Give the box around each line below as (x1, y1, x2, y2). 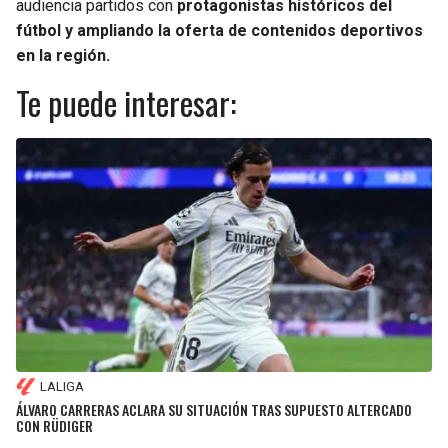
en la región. (16, 45, 110, 65)
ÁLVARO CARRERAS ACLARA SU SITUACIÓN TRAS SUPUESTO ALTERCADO (16, 398, 412, 420)
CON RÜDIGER (16, 414, 93, 436)
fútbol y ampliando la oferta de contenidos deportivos (16, 20, 423, 40)
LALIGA (40, 379, 84, 395)
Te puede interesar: (16, 78, 236, 126)
